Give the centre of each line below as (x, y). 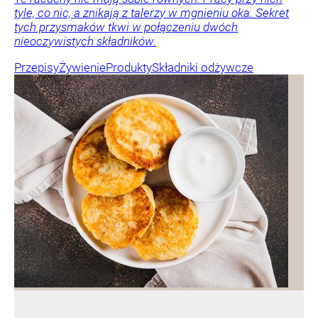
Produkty (129, 68)
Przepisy (37, 68)
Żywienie (82, 68)
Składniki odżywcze (203, 68)
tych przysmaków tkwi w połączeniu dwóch (126, 27)
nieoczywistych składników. (85, 42)
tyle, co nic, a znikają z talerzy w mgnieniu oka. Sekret (152, 13)
